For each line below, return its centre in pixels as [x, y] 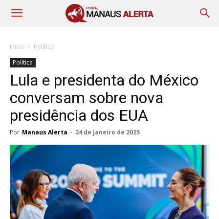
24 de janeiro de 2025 [108, 132]
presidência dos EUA [79, 115]
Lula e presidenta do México [104, 80]
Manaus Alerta [45, 132]
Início [17, 47]
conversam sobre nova [87, 98]
